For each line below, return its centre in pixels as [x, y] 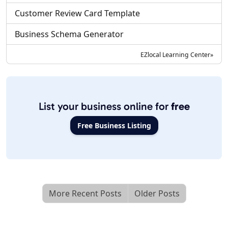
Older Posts [157, 194]
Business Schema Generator [69, 34]
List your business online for [105, 106]
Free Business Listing [114, 126]
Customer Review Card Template [77, 13]
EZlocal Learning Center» [177, 55]
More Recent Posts [85, 194]
